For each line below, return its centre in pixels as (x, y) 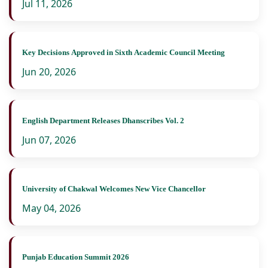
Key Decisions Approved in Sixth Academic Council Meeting (124, 53)
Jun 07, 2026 (49, 140)
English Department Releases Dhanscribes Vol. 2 (103, 121)
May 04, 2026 (51, 208)
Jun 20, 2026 (49, 72)
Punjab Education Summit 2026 (76, 257)
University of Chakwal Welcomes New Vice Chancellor (114, 189)
